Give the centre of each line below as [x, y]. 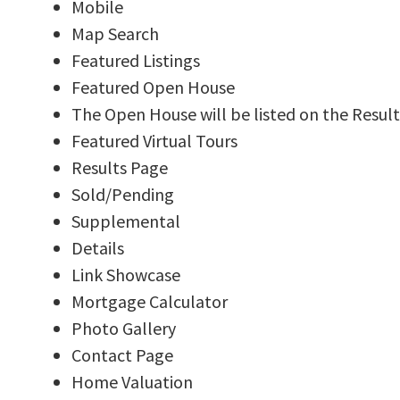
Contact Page [122, 354]
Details [98, 247]
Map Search [115, 33]
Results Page [120, 167]
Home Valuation [132, 381]
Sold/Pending [123, 194]
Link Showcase [126, 274]
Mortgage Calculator [150, 301]
